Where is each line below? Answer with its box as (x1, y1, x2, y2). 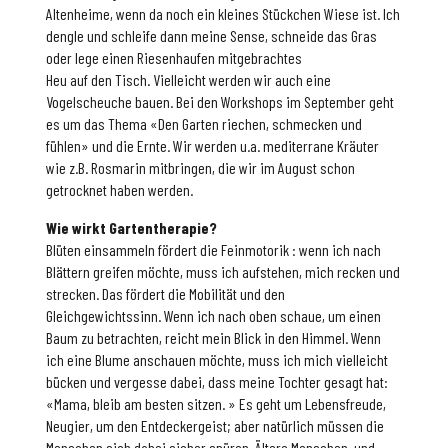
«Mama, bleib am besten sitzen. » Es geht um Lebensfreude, (46, 394, 387, 414)
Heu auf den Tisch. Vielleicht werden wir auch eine (46, 70, 332, 90)
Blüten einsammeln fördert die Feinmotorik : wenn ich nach (46, 240, 382, 260)
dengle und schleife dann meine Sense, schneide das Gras (46, 26, 378, 46)
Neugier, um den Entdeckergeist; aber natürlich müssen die (46, 416, 385, 436)
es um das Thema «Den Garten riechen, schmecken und (46, 114, 363, 134)
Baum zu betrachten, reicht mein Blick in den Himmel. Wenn (46, 328, 382, 348)
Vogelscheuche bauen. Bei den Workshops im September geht (46, 92, 395, 112)
